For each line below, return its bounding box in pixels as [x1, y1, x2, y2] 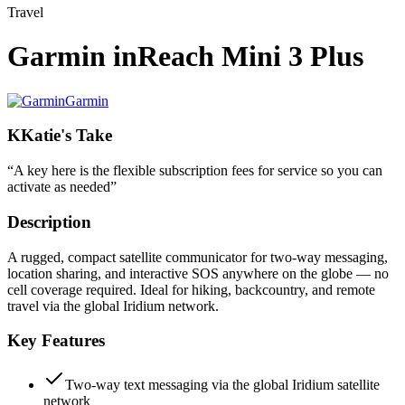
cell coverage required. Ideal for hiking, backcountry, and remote [7, 281, 375, 297]
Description [7, 212, 91, 231]
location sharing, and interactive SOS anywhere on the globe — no [7, 265, 389, 281]
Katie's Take [21, 126, 112, 146]
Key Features [7, 331, 105, 351]
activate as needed [7, 179, 110, 195]
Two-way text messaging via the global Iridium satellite [65, 377, 380, 393]
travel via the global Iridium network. [7, 297, 219, 314]
